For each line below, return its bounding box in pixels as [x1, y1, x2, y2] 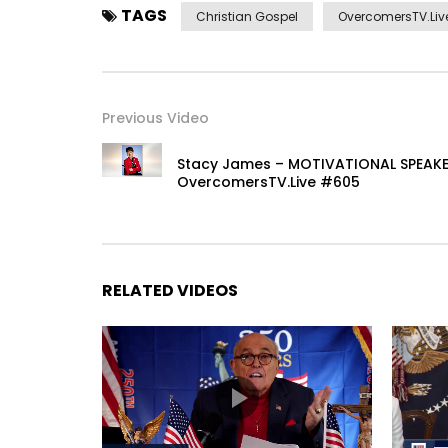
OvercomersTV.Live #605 [177, 172, 360, 193]
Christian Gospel [196, 8, 298, 26]
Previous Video [102, 108, 209, 129]
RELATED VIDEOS [102, 279, 238, 303]
